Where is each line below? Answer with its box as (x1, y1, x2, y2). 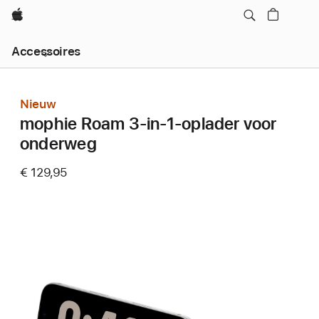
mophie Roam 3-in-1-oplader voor (20, 113, 277, 134)
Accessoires (11, 44, 80, 58)
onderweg (20, 133, 97, 154)
